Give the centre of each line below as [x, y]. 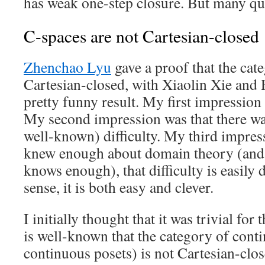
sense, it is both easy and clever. [119, 187]
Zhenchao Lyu [67, 67]
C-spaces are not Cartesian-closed [141, 36]
